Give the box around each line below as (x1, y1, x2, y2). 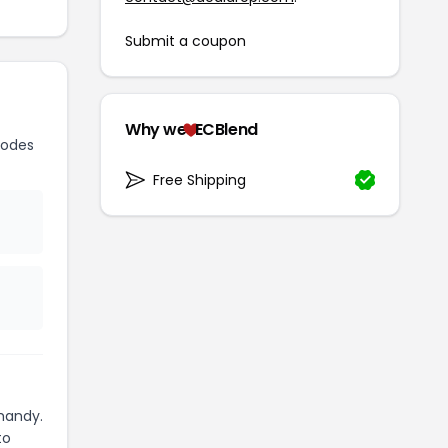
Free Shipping (153, 169, 246, 190)
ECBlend (194, 117, 258, 141)
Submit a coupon (125, 30, 246, 51)
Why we (125, 117, 187, 141)
